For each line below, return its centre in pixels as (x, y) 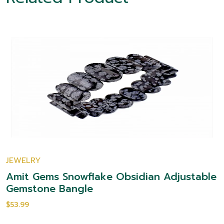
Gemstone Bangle (49, 188)
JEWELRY (23, 160)
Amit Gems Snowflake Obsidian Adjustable (111, 176)
